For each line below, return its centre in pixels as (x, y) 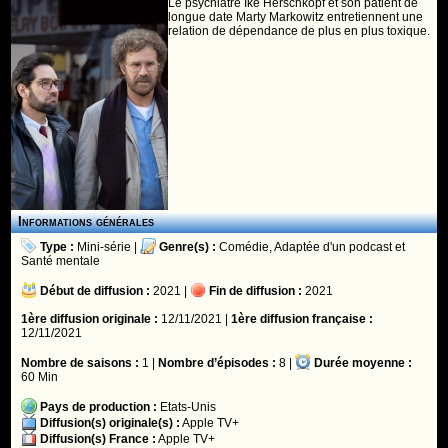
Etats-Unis (188, 407)
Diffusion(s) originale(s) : (110, 423)
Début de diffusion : (95, 291)
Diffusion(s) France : (98, 439)
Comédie (244, 247)
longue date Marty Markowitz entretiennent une (296, 17)
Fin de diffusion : (256, 291)
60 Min (40, 377)
